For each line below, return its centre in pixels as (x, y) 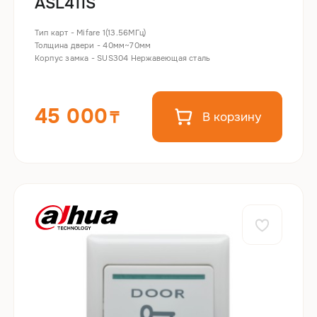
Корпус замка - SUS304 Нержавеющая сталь (122, 58)
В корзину (232, 117)
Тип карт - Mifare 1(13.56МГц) (90, 32)
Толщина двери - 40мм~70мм (93, 45)
